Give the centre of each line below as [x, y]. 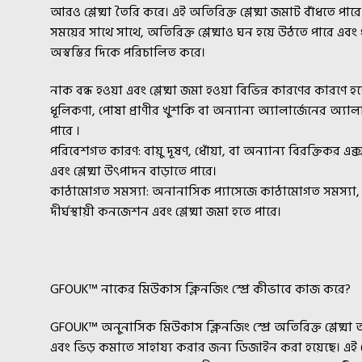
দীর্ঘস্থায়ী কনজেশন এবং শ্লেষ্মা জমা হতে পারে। [166, 212]
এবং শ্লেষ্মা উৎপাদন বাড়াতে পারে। [134, 172]
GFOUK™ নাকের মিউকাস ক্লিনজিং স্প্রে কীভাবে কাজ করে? [201, 289]
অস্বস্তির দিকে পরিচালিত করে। [128, 52]
